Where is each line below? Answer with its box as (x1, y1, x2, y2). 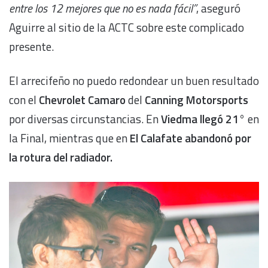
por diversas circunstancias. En (9, 109, 161, 127)
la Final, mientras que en (9, 129, 130, 147)
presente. (9, 37, 54, 55)
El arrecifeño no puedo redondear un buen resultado (9, 71, 259, 89)
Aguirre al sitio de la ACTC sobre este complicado (9, 18, 244, 36)
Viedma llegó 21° (161, 109, 245, 127)
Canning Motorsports (145, 90, 248, 108)
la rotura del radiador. (9, 148, 112, 166)
